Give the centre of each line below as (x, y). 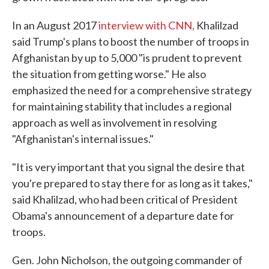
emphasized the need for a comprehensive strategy (132, 90)
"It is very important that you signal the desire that (128, 167)
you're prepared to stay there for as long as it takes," (132, 183)
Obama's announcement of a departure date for (123, 216)
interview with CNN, (147, 25)
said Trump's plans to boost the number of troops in (131, 41)
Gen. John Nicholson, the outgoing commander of (127, 260)
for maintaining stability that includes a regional (122, 106)
